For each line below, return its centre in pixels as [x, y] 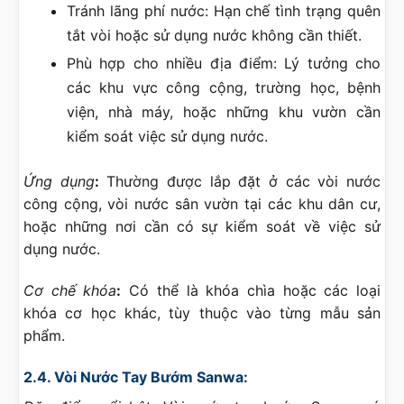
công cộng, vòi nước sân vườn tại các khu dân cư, [202, 204]
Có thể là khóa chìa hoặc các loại [251, 291]
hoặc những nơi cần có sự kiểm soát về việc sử [202, 227]
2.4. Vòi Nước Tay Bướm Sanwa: [136, 376]
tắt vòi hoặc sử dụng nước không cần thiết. [214, 35]
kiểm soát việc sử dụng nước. [167, 137]
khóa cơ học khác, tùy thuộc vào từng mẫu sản [202, 313]
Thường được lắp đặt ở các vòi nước [240, 182]
